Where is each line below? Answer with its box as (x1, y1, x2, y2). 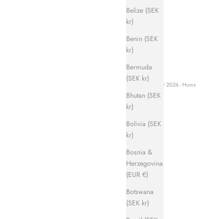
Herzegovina (126, 158, 163, 168)
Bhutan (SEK (126, 90, 161, 100)
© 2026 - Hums (160, 81, 196, 89)
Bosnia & (126, 147, 152, 157)
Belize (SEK (126, 5, 159, 15)
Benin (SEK (126, 33, 158, 44)
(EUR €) (126, 169, 148, 179)
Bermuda (126, 62, 152, 72)
